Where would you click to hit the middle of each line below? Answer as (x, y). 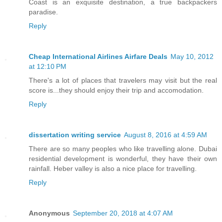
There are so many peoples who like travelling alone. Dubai (123, 149)
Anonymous (49, 213)
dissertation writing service (75, 135)
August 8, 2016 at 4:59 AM (166, 135)
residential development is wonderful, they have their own (123, 159)
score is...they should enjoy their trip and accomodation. (116, 90)
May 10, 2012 (192, 57)
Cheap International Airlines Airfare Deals (98, 57)
